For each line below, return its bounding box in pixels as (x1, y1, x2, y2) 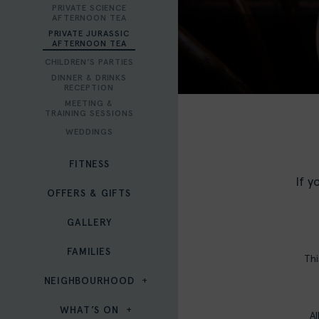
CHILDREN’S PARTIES (44, 57, 134, 68)
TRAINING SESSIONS (44, 108, 134, 119)
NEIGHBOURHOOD (43, 275, 135, 288)
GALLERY (66, 216, 112, 229)
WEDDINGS (65, 127, 113, 137)
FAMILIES (67, 246, 111, 258)
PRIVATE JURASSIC (48, 28, 130, 39)
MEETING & (65, 98, 113, 109)
